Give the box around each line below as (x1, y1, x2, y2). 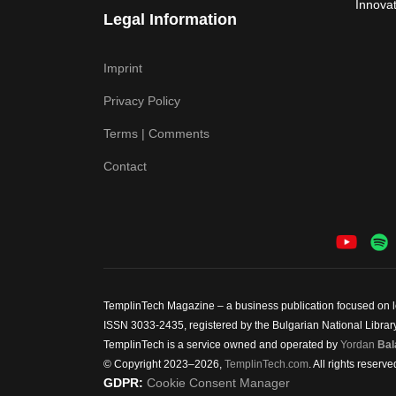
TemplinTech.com (225, 358, 308, 371)
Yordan (340, 339, 377, 352)
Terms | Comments (103, 126, 209, 141)
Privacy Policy (103, 94, 180, 108)
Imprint (103, 61, 142, 75)
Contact (103, 159, 147, 173)
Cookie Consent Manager (147, 376, 290, 391)
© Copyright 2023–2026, (103, 358, 225, 371)
